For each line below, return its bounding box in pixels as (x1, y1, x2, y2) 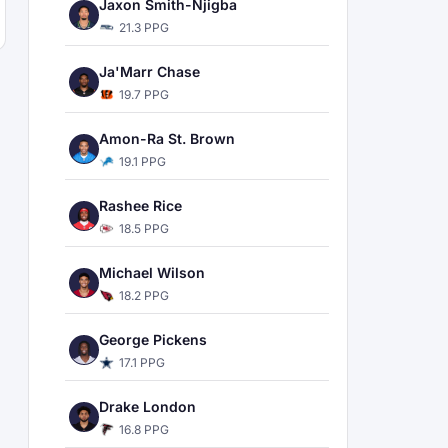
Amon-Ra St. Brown (99, 130, 235, 147)
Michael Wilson (99, 264, 205, 281)
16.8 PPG (119, 422, 169, 437)
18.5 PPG (119, 221, 169, 236)
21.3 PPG (119, 20, 169, 35)
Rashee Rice (99, 197, 182, 214)
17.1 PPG (119, 355, 165, 370)
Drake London (99, 398, 196, 415)
